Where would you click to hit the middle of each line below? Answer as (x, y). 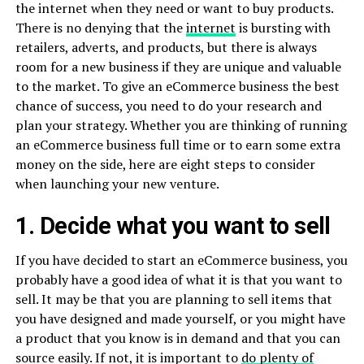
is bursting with (283, 27)
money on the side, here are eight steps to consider (165, 164)
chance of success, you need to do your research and (168, 105)
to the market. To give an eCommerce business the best (177, 86)
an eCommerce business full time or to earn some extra (178, 144)
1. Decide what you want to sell (173, 225)
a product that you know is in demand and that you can (178, 338)
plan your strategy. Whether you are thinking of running (181, 125)
